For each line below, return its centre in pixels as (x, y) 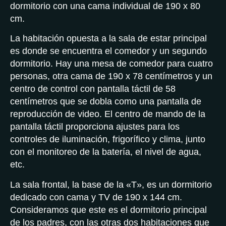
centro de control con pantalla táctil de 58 (93, 89)
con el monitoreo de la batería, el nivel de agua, (106, 152)
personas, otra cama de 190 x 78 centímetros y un (111, 76)
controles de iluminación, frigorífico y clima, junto (108, 139)
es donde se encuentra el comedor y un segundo (108, 51)
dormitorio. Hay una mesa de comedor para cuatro (111, 64)
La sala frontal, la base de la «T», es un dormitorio (111, 184)
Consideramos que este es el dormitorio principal (108, 210)
